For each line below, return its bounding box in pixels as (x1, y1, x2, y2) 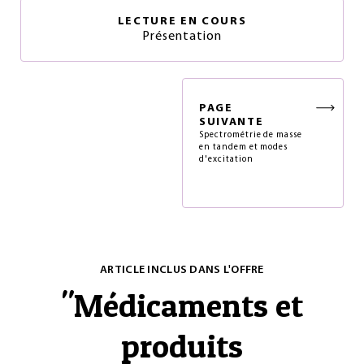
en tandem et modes (199, 143, 288, 152)
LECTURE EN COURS (117, 15, 247, 28)
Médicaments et (74, 285, 303, 325)
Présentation (142, 30, 222, 43)
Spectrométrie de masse (199, 131, 303, 140)
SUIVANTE (199, 116, 264, 128)
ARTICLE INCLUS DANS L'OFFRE (100, 264, 264, 276)
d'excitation (199, 155, 253, 164)
